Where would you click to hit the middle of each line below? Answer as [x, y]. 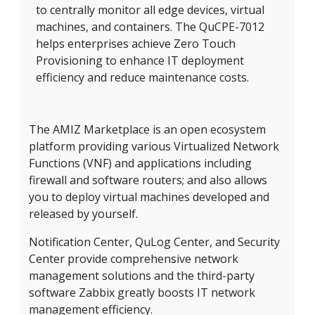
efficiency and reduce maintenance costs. [142, 78]
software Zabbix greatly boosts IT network [142, 293]
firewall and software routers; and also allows [148, 180]
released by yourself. [83, 214]
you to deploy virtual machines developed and [149, 197]
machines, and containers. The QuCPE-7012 [150, 27]
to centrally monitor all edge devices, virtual [150, 10]
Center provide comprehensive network [134, 259]
